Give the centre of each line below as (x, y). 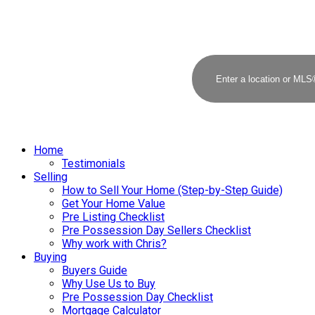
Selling (51, 177)
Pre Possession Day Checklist (137, 297)
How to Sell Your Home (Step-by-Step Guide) (172, 190)
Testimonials (94, 163)
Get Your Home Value (114, 204)
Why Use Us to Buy (109, 284)
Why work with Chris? (114, 244)
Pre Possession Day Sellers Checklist (156, 230)
